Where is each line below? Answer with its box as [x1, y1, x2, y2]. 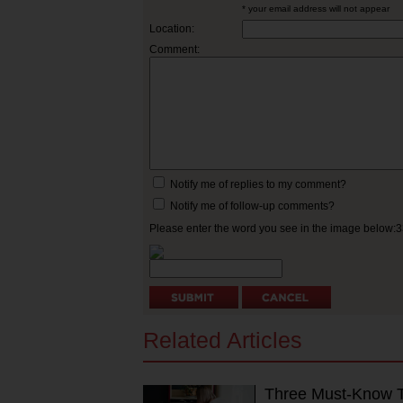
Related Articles [143, 327, 302, 353]
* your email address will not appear [242, 3, 390, 13]
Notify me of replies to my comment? [167, 177, 346, 191]
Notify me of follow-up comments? [167, 199, 335, 212]
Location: [149, 22, 194, 35]
